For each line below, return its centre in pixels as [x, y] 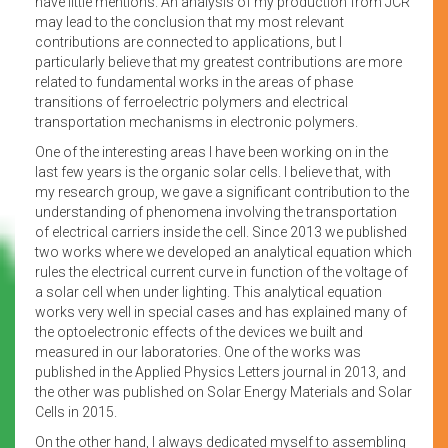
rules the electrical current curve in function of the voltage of [221, 271]
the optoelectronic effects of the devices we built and [199, 331]
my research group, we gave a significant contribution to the [222, 191]
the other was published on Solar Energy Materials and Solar [223, 391]
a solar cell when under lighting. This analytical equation [208, 291]
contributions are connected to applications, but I [188, 41]
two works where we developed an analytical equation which [223, 251]
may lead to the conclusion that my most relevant [189, 21]
